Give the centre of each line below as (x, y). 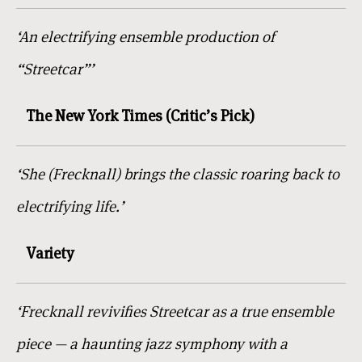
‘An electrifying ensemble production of (145, 36)
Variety (50, 253)
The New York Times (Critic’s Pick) (140, 115)
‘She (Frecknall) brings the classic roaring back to (178, 174)
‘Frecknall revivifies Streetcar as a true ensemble (175, 311)
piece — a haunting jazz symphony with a (152, 343)
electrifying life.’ (70, 206)
